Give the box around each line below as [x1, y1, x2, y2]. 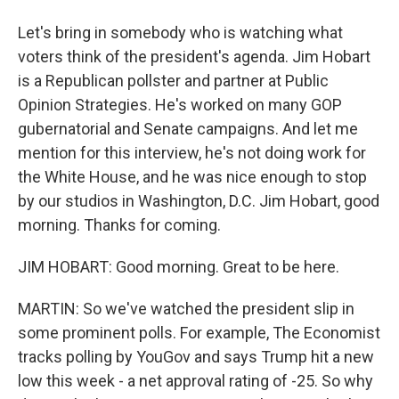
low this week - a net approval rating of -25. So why [18, 371, 373, 390]
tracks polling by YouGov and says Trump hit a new [18, 347, 374, 366]
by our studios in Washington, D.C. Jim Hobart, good [18, 191, 379, 210]
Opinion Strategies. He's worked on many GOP [18, 95, 342, 114]
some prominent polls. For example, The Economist [18, 323, 380, 342]
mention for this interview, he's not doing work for [18, 143, 366, 162]
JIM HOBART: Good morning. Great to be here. [18, 257, 339, 276]
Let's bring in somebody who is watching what [18, 23, 343, 42]
